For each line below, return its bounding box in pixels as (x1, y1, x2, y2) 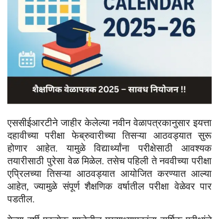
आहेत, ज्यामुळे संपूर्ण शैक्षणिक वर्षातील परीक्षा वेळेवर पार (7, 181, 212, 192)
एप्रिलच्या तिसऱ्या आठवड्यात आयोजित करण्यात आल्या (7, 168, 212, 179)
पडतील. (7, 194, 35, 205)
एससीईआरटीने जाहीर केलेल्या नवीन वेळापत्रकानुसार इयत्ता (7, 117, 212, 129)
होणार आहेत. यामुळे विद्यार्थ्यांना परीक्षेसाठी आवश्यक (7, 143, 212, 154)
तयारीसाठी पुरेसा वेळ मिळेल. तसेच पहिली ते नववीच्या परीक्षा (7, 155, 212, 167)
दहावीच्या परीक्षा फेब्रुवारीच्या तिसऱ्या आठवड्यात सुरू (7, 130, 212, 141)
